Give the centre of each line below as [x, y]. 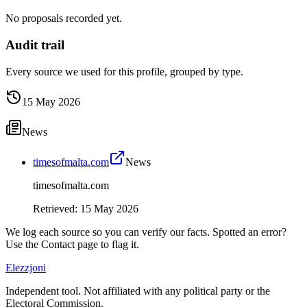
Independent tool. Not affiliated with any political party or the [138, 291]
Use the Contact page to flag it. [72, 244]
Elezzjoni [26, 267]
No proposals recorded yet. [64, 19]
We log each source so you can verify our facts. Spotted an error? [146, 232]
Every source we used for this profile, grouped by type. [124, 71]
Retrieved [54, 208]
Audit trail [35, 45]
